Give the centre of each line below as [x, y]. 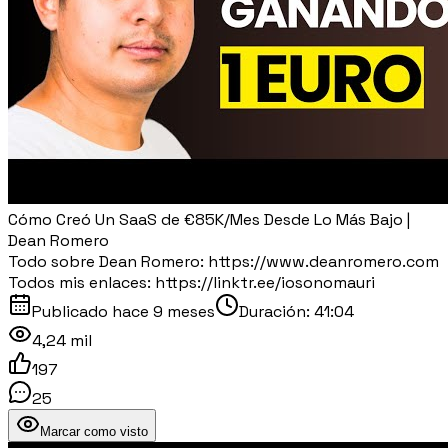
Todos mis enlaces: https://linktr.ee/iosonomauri [191, 282]
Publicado [72, 311]
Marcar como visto [94, 431]
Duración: [276, 311]
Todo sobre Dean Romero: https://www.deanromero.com [223, 261]
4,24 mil [62, 340]
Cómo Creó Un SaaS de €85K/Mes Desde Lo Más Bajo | [209, 219]
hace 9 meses [163, 311]
